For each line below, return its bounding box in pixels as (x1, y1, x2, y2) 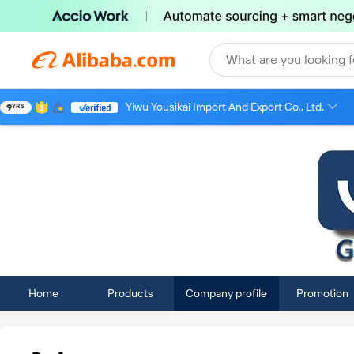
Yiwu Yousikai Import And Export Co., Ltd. (126, 100, 324, 113)
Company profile (186, 287, 267, 299)
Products (107, 287, 153, 299)
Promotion (296, 287, 348, 299)
